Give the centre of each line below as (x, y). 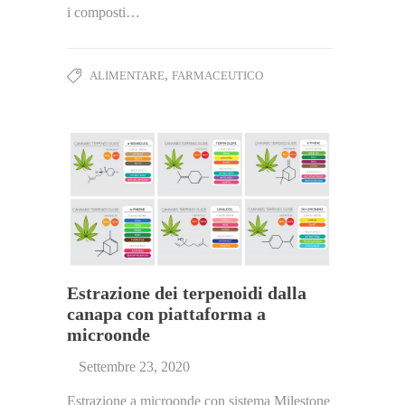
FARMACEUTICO (217, 75)
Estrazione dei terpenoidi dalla (187, 292)
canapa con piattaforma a (166, 313)
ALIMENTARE (127, 75)
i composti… (104, 12)
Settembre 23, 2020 (134, 366)
